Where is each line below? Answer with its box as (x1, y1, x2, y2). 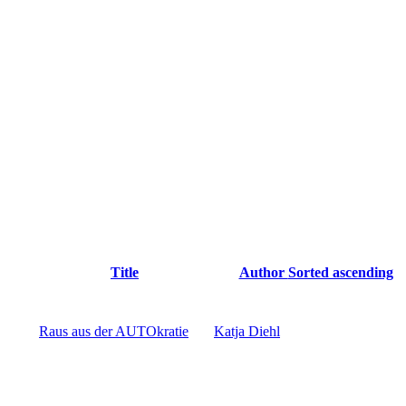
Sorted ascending (287, 265, 393, 281)
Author (238, 265, 288, 281)
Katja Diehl (214, 324, 280, 340)
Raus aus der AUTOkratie (39, 324, 188, 340)
